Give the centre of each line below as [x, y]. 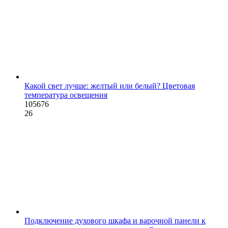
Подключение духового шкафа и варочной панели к [115, 220]
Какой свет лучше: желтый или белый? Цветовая [110, 85]
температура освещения [66, 95]
